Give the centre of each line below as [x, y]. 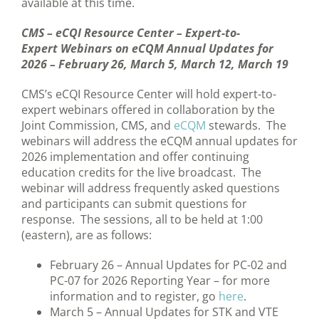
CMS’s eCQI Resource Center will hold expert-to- [149, 94]
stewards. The [246, 126]
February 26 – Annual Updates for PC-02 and [168, 265]
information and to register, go [134, 297]
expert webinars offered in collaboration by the [148, 110]
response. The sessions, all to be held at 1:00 [142, 220]
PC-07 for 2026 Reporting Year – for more [160, 281]
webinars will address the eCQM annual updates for [159, 141]
